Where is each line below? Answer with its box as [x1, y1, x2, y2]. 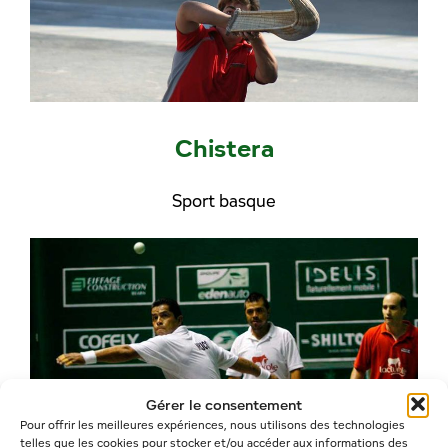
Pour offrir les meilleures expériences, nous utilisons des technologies [20, 417, 405, 432]
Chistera [174, 130, 274, 164]
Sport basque [172, 189, 276, 213]
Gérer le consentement [146, 394, 302, 414]
